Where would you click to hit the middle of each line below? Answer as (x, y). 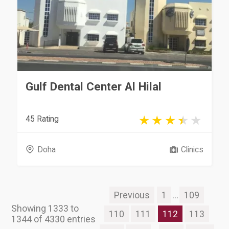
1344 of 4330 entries (54, 219)
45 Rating (42, 119)
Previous (132, 195)
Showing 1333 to (45, 209)
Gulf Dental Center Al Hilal (94, 86)
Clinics (192, 149)
